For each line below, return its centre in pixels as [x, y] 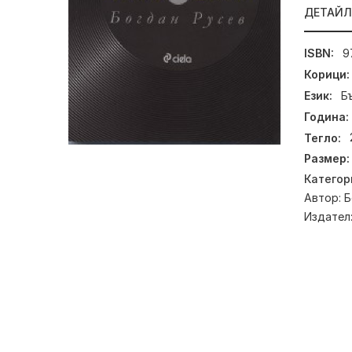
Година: [326, 116]
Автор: [324, 197]
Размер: [327, 159]
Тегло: [323, 137]
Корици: [327, 75]
